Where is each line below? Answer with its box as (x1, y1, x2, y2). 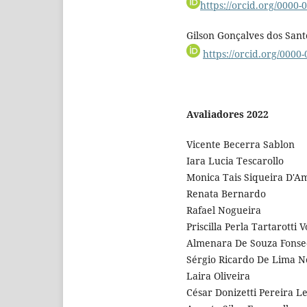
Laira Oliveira (186, 269, 250, 282)
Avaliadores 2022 (186, 107, 269, 121)
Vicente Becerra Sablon (186, 137, 295, 151)
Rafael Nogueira (186, 203, 261, 217)
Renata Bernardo (186, 186, 266, 200)
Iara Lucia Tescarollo (186, 153, 284, 167)
